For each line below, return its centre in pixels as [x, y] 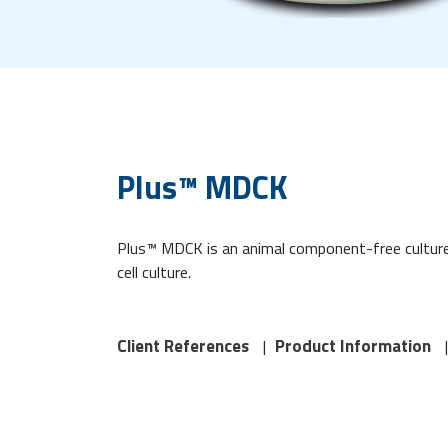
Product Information [353, 346]
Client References [183, 346]
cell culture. [154, 272]
